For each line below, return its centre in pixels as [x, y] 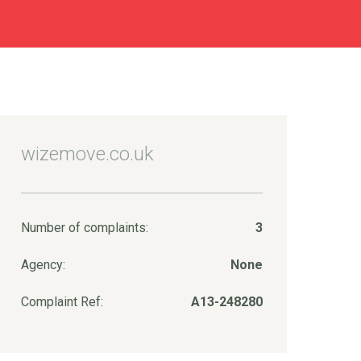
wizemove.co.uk [87, 154]
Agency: [43, 265]
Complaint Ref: [62, 302]
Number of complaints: [85, 228]
